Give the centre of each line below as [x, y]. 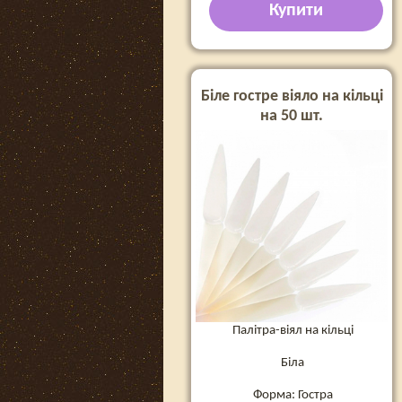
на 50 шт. [292, 116]
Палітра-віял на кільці [293, 330]
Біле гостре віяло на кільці [292, 96]
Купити [296, 11]
